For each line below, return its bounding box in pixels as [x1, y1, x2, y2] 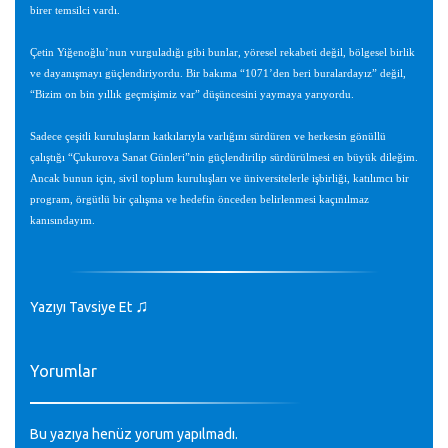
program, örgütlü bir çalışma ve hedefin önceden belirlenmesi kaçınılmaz [30, 194, 369, 205]
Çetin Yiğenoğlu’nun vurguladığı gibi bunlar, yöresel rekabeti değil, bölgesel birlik [30, 47, 415, 58]
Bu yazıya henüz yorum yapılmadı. [30, 426, 238, 442]
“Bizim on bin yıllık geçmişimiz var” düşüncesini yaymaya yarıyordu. [30, 89, 354, 100]
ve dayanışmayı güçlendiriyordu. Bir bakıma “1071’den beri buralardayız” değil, [30, 68, 406, 79]
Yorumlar [30, 362, 97, 380]
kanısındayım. [30, 215, 95, 226]
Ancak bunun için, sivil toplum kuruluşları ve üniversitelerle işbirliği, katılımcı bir [30, 173, 409, 184]
